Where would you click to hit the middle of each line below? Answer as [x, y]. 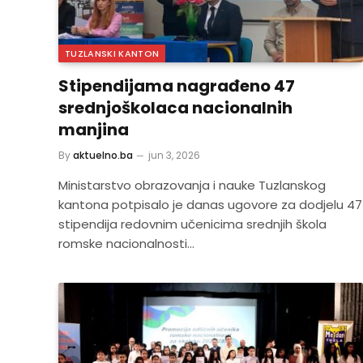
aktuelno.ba [103, 155]
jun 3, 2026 [174, 155]
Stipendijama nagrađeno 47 [177, 85]
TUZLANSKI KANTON [112, 53]
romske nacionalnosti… [126, 243]
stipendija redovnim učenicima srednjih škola [192, 224]
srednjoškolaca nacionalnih [175, 107]
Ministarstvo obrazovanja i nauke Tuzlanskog [192, 185]
